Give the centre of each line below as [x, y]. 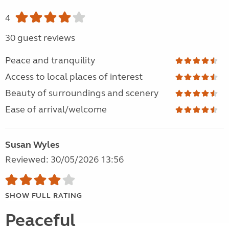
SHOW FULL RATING [44, 196]
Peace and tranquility [50, 61]
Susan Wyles [32, 145]
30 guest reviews [40, 38]
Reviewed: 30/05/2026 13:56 [64, 160]
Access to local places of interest [74, 77]
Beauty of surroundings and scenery [82, 93]
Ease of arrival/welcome [56, 110]
